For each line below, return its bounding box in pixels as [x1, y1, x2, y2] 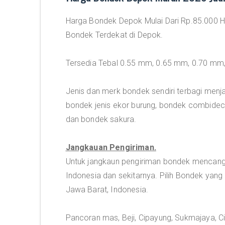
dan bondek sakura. [65, 115, 137, 124]
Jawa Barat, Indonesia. [65, 185, 149, 194]
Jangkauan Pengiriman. [65, 143, 156, 152]
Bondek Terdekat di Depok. [65, 30, 163, 40]
